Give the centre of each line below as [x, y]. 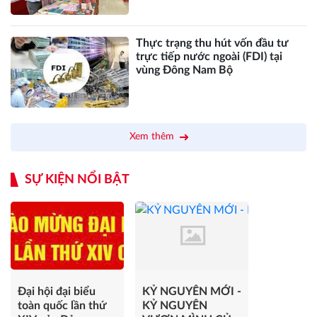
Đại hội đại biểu [57, 291]
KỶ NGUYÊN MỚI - [192, 291]
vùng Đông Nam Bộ [185, 70]
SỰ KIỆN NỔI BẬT [77, 179]
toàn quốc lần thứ [62, 305]
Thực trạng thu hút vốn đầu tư [213, 43]
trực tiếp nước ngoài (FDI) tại [209, 56]
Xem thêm [151, 137]
